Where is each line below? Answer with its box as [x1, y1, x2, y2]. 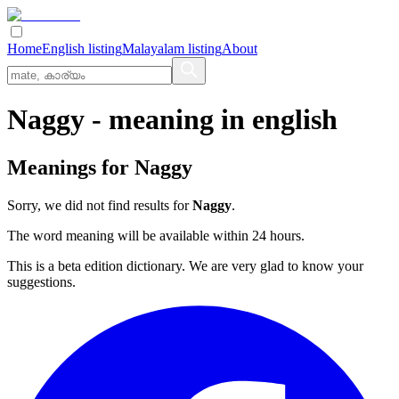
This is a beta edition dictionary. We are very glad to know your [7, 257, 363, 273]
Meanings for [7, 155, 134, 179]
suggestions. [7, 273, 76, 289]
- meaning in [85, 103, 252, 136]
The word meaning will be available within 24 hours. [7, 227, 305, 243]
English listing [42, 41, 122, 56]
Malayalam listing [122, 41, 222, 56]
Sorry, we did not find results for [7, 197, 192, 213]
